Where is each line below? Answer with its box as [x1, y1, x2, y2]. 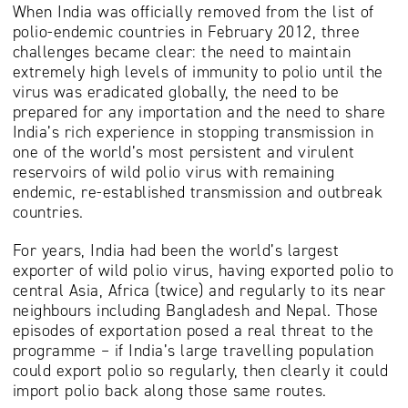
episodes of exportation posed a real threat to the [12, 320, 374, 342]
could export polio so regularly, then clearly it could [12, 360, 389, 382]
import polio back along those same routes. [12, 380, 327, 402]
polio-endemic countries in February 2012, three [12, 21, 360, 43]
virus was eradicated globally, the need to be [12, 81, 339, 103]
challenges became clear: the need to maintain [12, 41, 351, 63]
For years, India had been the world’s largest [12, 240, 339, 261]
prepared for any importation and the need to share [12, 101, 386, 123]
